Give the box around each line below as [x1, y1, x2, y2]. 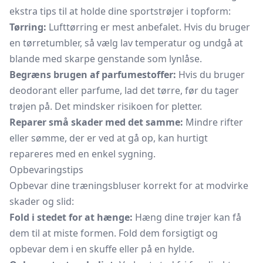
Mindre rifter [183, 116, 243, 129]
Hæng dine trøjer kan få [133, 211, 241, 224]
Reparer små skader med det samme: [9, 116, 183, 129]
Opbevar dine [9, 179, 72, 192]
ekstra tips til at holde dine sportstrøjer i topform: [9, 5, 231, 18]
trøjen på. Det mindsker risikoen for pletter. [9, 100, 202, 113]
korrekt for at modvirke [141, 179, 248, 192]
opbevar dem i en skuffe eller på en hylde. [9, 242, 194, 255]
